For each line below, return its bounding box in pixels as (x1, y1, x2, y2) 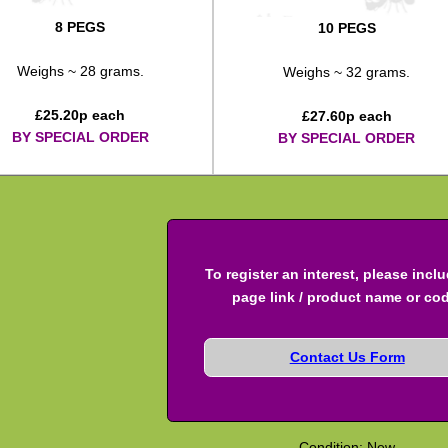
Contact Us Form (289, 349, 405, 366)
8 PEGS (55, 18, 106, 35)
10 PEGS (317, 19, 376, 36)
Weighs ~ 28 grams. (16, 62, 144, 79)
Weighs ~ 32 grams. (283, 63, 411, 80)
